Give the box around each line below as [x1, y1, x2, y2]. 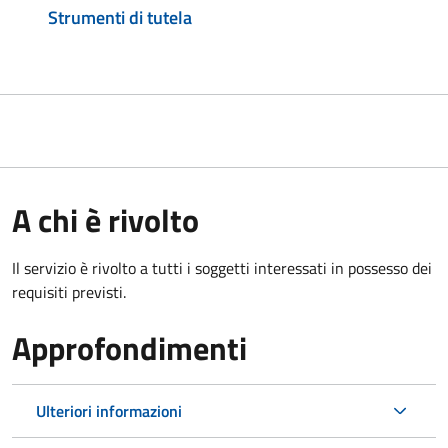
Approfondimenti [12, 323, 247, 372]
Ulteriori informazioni [36, 398, 182, 423]
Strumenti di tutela [48, 3, 192, 31]
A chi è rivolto [12, 195, 199, 244]
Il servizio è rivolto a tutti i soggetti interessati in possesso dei [12, 255, 432, 280]
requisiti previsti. [12, 279, 126, 304]
